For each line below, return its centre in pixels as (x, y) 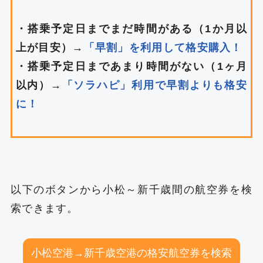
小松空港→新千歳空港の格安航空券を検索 (131, 253)
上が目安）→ (50, 48)
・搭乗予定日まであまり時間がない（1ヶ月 (131, 67)
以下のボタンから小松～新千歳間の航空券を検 (131, 189)
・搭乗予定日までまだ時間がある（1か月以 (131, 29)
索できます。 (44, 208)
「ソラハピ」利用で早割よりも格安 (155, 85)
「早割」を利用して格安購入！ (163, 48)
